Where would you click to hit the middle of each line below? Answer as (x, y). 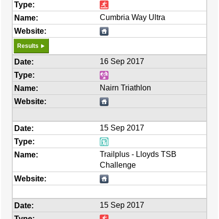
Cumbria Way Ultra (133, 17)
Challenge (118, 165)
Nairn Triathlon (126, 88)
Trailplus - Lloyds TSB (138, 154)
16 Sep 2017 (122, 61)
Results (28, 46)
